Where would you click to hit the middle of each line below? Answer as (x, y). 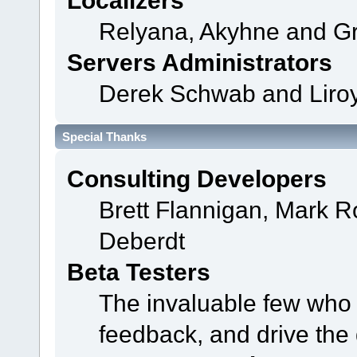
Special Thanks (104, 136)
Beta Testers (138, 271)
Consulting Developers (196, 178)
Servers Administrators (199, 63)
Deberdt (141, 240)
